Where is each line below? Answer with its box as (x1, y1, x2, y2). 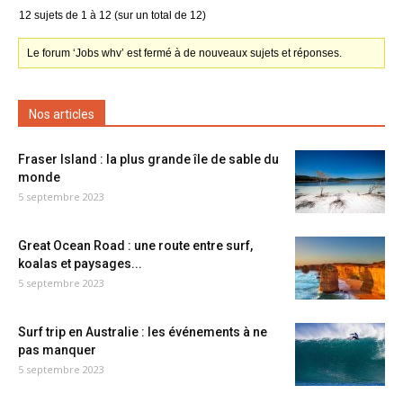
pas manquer (18, 343, 96, 357)
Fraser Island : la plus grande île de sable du (18, 152, 279, 166)
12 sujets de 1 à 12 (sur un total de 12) (19, 9, 206, 22)
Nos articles (29, 107, 94, 121)
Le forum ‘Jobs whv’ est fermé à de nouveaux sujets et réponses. (27, 47, 343, 59)
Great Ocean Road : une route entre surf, (18, 238, 253, 253)
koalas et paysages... (18, 256, 142, 271)
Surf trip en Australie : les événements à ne (18, 325, 267, 339)
